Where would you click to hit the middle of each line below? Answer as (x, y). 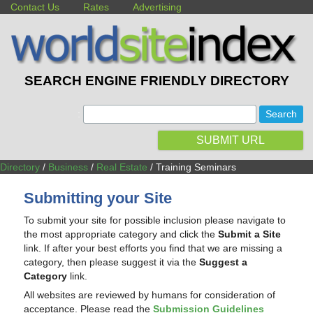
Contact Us (35, 7)
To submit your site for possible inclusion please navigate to (155, 220)
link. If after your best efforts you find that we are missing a (153, 248)
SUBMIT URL (230, 140)
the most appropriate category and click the (121, 234)
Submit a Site (250, 234)
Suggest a (224, 262)
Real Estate (122, 167)
